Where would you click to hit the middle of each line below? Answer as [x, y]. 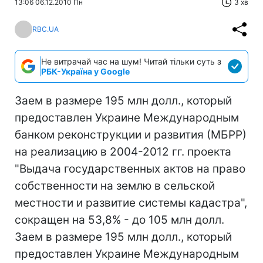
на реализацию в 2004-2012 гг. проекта [123, 151]
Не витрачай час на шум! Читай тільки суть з [131, 61]
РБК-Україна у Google [85, 71]
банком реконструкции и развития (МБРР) [131, 134]
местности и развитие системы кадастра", [131, 203]
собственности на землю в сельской [115, 186]
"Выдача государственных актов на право [130, 168]
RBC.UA [45, 29]
